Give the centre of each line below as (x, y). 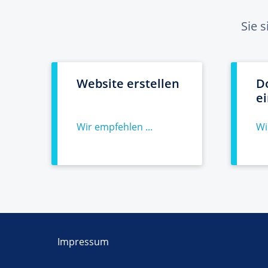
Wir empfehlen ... (115, 127)
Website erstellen (128, 83)
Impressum (83, 242)
